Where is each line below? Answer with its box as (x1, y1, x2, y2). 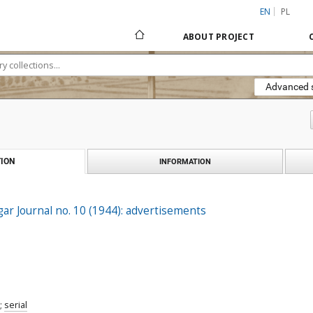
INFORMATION (159, 156, 211, 166)
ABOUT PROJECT (182, 31, 254, 43)
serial (4, 299, 27, 311)
